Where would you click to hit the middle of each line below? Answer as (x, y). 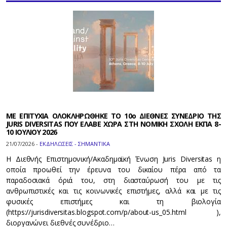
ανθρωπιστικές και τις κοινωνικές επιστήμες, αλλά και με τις (113, 191)
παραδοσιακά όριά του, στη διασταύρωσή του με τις (113, 180)
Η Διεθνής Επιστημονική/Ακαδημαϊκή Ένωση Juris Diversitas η (113, 159)
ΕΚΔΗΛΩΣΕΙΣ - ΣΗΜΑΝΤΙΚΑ (75, 144)
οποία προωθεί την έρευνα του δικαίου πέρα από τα (113, 170)
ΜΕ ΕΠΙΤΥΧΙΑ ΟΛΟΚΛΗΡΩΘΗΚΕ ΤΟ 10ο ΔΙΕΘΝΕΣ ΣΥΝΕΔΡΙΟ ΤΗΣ (113, 116)
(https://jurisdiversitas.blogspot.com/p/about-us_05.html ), (113, 212)
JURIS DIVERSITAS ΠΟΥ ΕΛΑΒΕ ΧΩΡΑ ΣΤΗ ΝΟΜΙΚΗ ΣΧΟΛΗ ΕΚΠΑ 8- (113, 124)
